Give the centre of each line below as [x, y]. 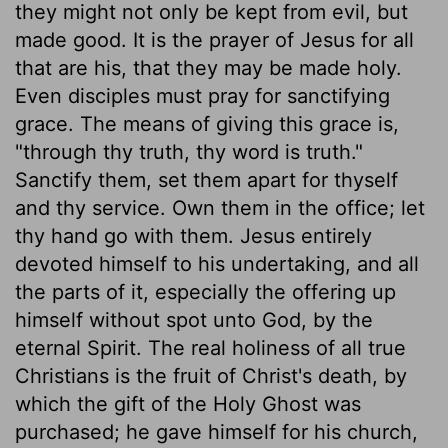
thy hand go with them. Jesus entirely [193, 235]
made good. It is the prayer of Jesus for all [214, 39]
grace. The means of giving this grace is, [207, 123]
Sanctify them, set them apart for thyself [206, 179]
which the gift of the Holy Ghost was [188, 403]
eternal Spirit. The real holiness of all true [210, 347]
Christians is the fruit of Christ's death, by [211, 375]
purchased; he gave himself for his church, [216, 431]
